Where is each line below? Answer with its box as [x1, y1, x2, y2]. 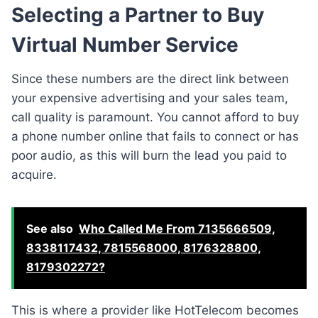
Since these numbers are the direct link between [11, 71, 289, 86]
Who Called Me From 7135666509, [79, 221, 275, 236]
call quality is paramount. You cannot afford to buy [11, 109, 299, 124]
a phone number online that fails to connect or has [11, 128, 299, 143]
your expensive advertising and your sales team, [11, 90, 288, 105]
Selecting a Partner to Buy [11, 2, 264, 27]
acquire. [11, 167, 57, 182]
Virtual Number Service [11, 32, 238, 57]
